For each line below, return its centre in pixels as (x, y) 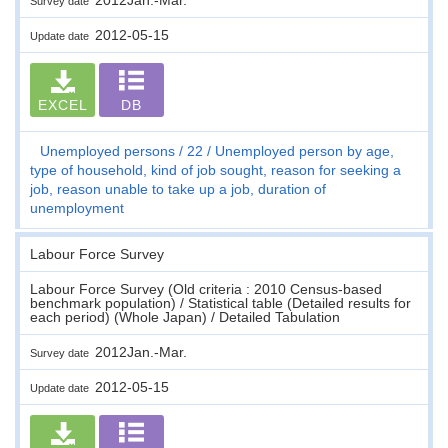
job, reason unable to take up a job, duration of (178, 188)
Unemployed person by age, (304, 150)
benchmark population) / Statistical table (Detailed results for (220, 302)
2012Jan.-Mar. (141, 351)
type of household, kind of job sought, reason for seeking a (215, 169)
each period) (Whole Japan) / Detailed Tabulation (185, 316)
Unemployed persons (107, 150)
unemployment (77, 207)
